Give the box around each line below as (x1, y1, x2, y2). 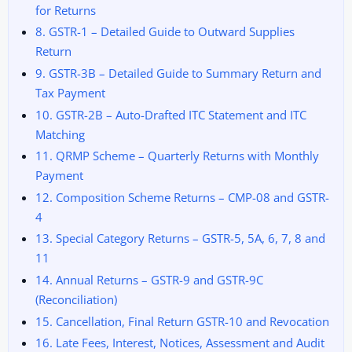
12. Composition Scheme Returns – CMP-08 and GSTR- (35, 189, 329, 205)
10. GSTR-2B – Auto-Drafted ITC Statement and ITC (35, 106, 306, 123)
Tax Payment (35, 84, 105, 101)
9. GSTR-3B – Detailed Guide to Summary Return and (35, 64, 321, 81)
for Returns (35, 2, 96, 18)
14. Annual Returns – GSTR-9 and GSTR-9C (35, 272, 263, 288)
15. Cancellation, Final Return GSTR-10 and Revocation (35, 313, 329, 329)
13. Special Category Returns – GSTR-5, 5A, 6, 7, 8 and (35, 230, 325, 247)
